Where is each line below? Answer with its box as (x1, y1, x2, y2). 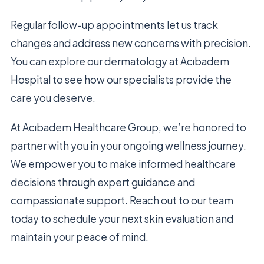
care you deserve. (11, 91, 95, 104)
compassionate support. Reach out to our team (11, 193, 233, 207)
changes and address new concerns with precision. (11, 36, 251, 49)
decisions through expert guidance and (11, 175, 195, 189)
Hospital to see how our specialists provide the (11, 72, 232, 86)
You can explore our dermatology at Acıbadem (11, 54, 229, 68)
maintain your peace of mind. (11, 230, 148, 243)
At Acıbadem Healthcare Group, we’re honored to (11, 120, 246, 134)
